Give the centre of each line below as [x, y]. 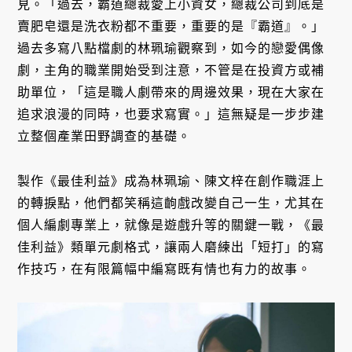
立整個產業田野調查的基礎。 [104, 136]
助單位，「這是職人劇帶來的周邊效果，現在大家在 [171, 92]
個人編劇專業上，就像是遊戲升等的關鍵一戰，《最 [171, 225]
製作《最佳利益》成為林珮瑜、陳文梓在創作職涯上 [171, 181]
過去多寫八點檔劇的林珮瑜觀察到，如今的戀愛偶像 [171, 48]
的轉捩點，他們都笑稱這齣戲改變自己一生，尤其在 [171, 203]
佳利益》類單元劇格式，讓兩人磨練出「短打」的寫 [171, 247]
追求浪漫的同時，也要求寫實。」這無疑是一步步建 [171, 114]
